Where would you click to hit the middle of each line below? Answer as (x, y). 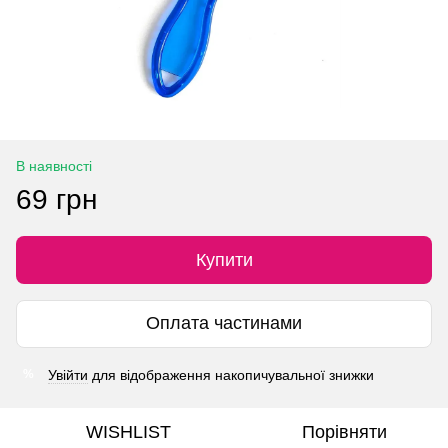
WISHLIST (128, 431)
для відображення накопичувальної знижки (231, 374)
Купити (224, 259)
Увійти (68, 374)
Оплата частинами (224, 323)
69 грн (56, 199)
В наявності (54, 165)
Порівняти (344, 431)
